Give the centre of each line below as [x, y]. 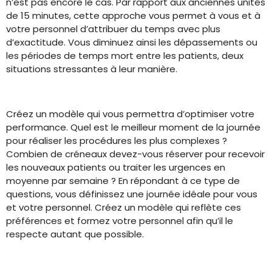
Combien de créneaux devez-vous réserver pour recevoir [135, 154]
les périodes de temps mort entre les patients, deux [125, 56]
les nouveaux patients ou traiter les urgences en [116, 167]
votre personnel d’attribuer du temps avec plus [113, 29]
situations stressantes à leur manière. [92, 69]
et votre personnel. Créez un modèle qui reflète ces [124, 207]
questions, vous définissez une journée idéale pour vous [132, 194]
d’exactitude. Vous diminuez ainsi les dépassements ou [132, 42]
